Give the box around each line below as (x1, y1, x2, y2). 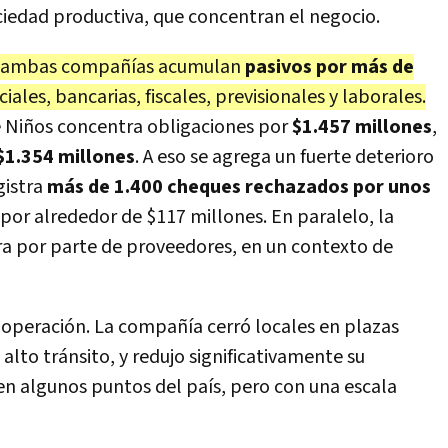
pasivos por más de (245, 54, 414, 80)
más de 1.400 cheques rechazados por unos (47, 174, 431, 200)
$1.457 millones (292, 114, 432, 140)
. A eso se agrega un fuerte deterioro (135, 144, 434, 170)
